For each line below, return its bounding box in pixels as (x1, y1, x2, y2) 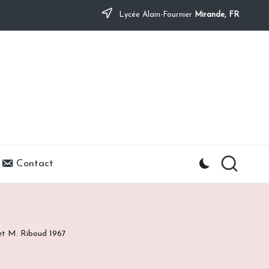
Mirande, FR (195, 11, 239, 19)
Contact (16, 159, 54, 169)
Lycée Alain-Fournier (116, 11, 195, 19)
